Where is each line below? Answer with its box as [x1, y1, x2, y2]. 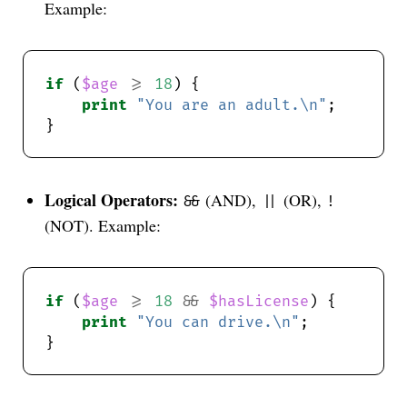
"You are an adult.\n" [136, 96, 328, 115]
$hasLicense [209, 293, 310, 312]
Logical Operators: [45, 188, 179, 213]
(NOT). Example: [45, 214, 162, 237]
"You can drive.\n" [136, 313, 301, 333]
